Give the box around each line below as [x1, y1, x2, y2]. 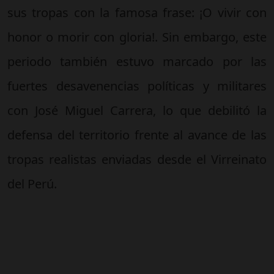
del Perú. [7, 175, 57, 192]
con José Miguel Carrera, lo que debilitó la [7, 102, 267, 119]
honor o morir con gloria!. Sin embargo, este [7, 28, 267, 45]
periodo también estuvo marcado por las [7, 53, 267, 70]
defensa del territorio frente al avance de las [7, 126, 267, 143]
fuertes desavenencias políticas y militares [7, 77, 267, 94]
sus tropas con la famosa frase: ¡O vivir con [7, 4, 267, 21]
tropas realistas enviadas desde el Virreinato [7, 150, 267, 168]
